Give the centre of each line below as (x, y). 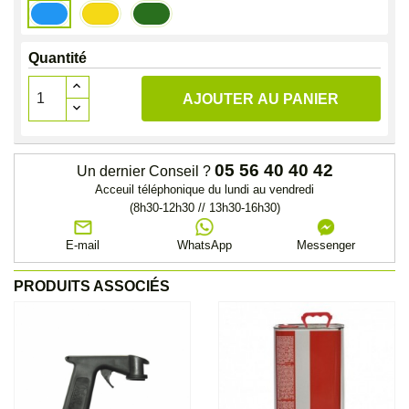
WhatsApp (204, 245)
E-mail (83, 245)
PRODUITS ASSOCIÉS (92, 286)
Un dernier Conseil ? (143, 171)
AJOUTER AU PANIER (261, 99)
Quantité (58, 58)
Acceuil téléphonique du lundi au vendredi (204, 189)
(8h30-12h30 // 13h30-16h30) (204, 208)
